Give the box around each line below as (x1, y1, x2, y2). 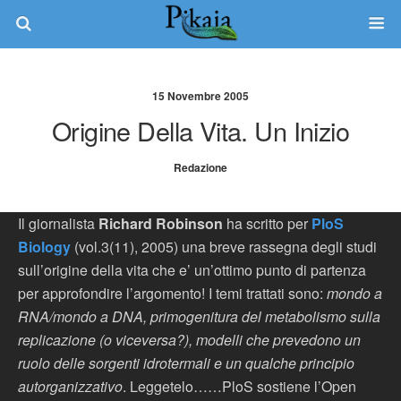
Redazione (174, 159, 227, 175)
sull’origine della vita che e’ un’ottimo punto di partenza (18, 260, 366, 280)
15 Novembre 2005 (152, 88, 249, 104)
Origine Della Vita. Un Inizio (51, 112, 350, 149)
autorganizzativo (18, 376, 123, 397)
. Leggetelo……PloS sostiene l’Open (123, 376, 356, 397)
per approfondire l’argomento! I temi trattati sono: (18, 283, 327, 303)
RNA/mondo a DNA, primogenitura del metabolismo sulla (18, 306, 380, 327)
